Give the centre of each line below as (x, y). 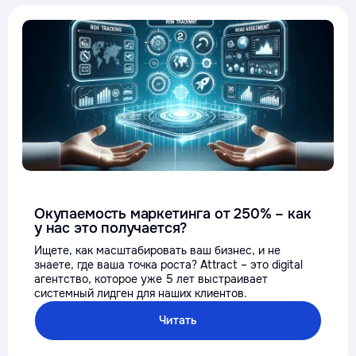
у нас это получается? (111, 228)
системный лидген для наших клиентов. (141, 293)
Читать (178, 320)
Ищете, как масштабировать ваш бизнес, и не (157, 250)
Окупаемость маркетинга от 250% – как (173, 214)
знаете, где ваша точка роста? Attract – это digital (168, 265)
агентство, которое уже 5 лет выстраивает (151, 279)
